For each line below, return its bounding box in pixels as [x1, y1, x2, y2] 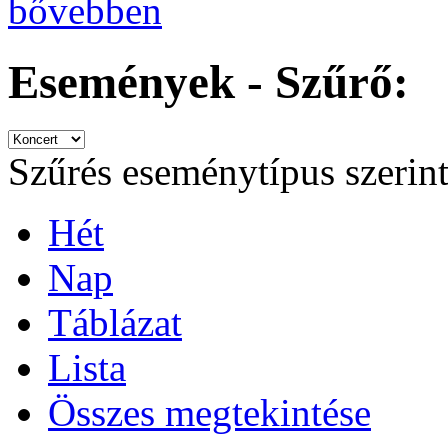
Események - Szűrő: [8, 55, 409, 108]
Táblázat [48, 301, 182, 345]
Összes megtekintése [48, 391, 371, 435]
